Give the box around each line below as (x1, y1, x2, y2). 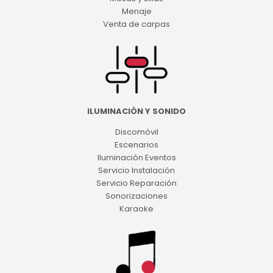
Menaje (121, 5, 152, 17)
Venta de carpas (103, 18, 170, 30)
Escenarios (115, 139, 158, 151)
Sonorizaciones (105, 190, 168, 202)
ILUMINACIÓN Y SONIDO (87, 105, 186, 118)
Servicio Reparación (96, 177, 177, 190)
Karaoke (119, 203, 154, 215)
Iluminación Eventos (97, 152, 176, 164)
